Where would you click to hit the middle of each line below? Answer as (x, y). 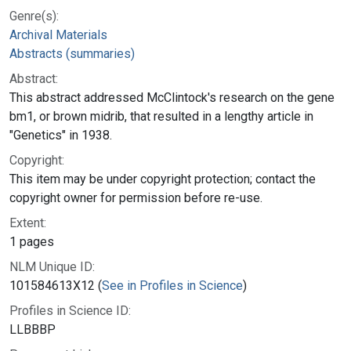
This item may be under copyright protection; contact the (163, 179)
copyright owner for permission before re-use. (136, 197)
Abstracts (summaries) (72, 53)
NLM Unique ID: (52, 266)
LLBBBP (33, 329)
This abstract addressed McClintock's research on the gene (172, 97)
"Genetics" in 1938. (61, 135)
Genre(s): (34, 16)
